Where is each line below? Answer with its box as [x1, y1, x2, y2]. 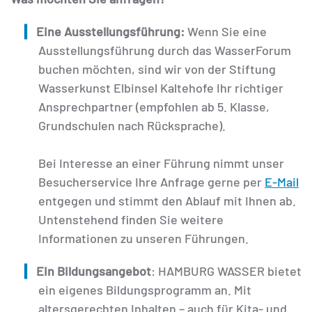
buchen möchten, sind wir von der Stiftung [38, 61, 276, 77]
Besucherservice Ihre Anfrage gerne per [38, 174, 265, 190]
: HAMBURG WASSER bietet [151, 263, 302, 279]
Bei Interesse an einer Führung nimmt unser [38, 155, 284, 171]
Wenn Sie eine [185, 24, 267, 40]
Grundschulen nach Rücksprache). [38, 118, 226, 134]
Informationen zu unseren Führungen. [38, 231, 249, 247]
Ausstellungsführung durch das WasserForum [38, 42, 291, 58]
